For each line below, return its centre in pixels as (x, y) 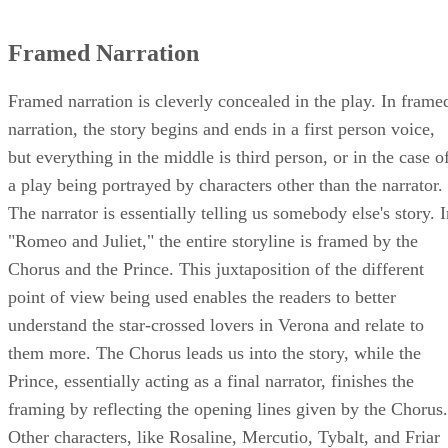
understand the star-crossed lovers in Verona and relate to (216, 325)
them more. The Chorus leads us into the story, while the (214, 353)
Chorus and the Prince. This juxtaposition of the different (216, 269)
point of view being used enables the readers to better (202, 297)
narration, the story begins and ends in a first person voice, (221, 129)
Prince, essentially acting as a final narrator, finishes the (211, 381)
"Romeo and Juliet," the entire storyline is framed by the (213, 241)
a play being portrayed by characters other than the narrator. (225, 185)
